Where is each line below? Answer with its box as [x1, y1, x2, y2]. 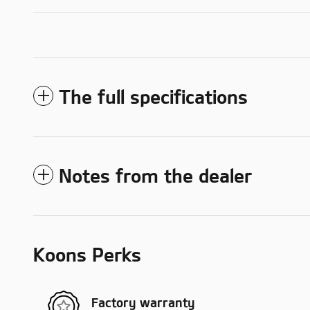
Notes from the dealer [59, 165, 252, 186]
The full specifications [59, 86, 248, 107]
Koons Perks [33, 244, 141, 265]
